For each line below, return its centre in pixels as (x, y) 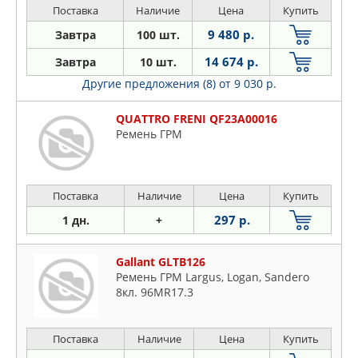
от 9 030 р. (247, 84)
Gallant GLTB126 (161, 262)
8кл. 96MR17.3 (155, 292)
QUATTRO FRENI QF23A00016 (197, 119)
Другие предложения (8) (150, 84)
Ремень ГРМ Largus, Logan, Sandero (213, 277)
